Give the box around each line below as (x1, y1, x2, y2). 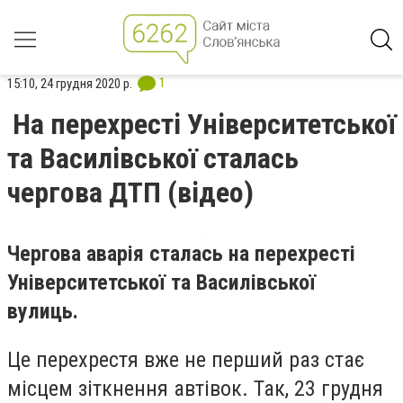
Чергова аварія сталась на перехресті (7, 241, 355, 266)
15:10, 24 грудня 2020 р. (7, 75, 132, 92)
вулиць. (7, 299, 84, 324)
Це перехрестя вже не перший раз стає (7, 346, 364, 372)
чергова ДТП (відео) (7, 175, 254, 210)
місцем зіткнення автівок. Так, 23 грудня (7, 375, 383, 401)
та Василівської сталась (7, 141, 299, 175)
